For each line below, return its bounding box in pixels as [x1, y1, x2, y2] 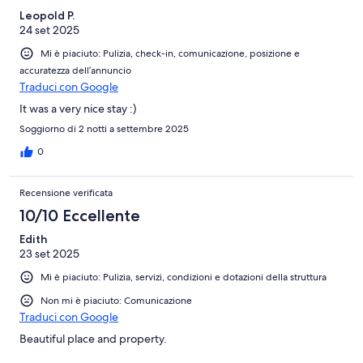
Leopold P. [19, 7, 75, 23]
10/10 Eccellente [19, 205, 140, 225]
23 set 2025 [19, 246, 79, 261]
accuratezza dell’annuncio [19, 63, 131, 77]
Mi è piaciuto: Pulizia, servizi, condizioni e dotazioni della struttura [41, 270, 327, 284]
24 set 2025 [19, 22, 79, 37]
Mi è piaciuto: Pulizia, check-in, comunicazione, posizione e [41, 46, 300, 60]
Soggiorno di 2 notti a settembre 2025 [19, 122, 189, 135]
